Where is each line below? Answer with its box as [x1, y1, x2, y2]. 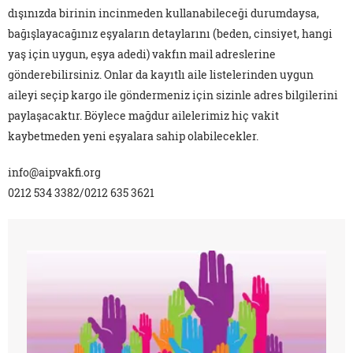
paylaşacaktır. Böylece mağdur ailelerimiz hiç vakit [8, 108, 279, 124]
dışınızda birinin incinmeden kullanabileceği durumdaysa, [8, 6, 319, 21]
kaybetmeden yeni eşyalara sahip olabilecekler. [8, 128, 258, 144]
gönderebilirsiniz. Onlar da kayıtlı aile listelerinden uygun [8, 67, 314, 83]
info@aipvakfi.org [8, 165, 101, 180]
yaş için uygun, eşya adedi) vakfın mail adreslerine [8, 46, 276, 62]
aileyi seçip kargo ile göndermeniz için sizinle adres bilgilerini [8, 87, 338, 103]
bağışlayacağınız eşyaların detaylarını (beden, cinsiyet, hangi [8, 26, 333, 42]
